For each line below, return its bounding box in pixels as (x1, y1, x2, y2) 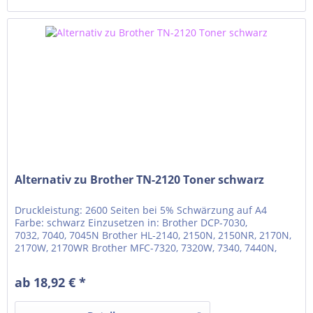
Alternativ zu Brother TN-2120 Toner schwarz (15, 171, 265, 187)
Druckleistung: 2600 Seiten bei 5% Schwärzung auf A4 (15, 203, 268, 217)
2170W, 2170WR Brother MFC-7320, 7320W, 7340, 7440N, (15, 240, 277, 254)
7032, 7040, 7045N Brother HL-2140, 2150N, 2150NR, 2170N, (15, 228, 292, 242)
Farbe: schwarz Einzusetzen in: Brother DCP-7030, (15, 215, 248, 229)
